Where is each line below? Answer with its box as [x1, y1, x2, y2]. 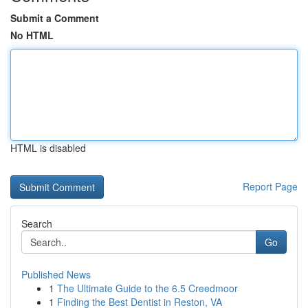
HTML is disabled [10, 141, 86, 155]
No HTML [10, 28, 54, 42]
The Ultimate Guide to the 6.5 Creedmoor [57, 281, 238, 295]
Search [21, 217, 52, 230]
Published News [21, 267, 91, 281]
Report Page [243, 179, 298, 193]
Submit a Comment [10, 11, 99, 25]
